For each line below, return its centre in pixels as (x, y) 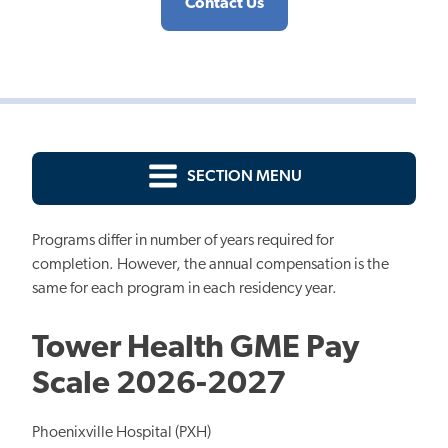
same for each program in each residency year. (184, 288)
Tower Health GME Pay (195, 348)
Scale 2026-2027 (159, 384)
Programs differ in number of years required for (183, 240)
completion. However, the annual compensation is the (210, 264)
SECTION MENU (244, 176)
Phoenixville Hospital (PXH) (121, 432)
